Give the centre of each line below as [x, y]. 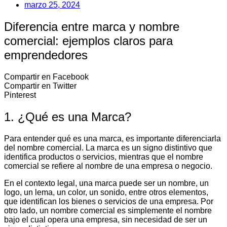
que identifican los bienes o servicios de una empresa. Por [109, 201]
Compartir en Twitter [40, 86]
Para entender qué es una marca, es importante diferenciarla [112, 138]
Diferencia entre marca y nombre [92, 26]
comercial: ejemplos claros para [88, 41]
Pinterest [20, 95]
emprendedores [46, 55]
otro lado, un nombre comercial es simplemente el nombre [108, 210]
